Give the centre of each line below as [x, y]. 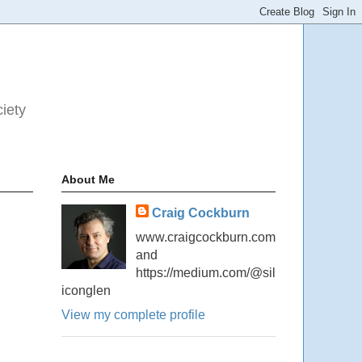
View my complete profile [133, 315]
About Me [88, 180]
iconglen [86, 291]
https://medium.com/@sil [206, 273]
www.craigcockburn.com [206, 238]
